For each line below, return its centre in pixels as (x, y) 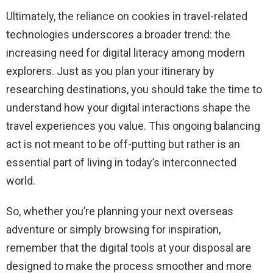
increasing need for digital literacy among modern (126, 53)
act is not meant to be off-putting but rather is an (123, 144)
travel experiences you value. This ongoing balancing (133, 126)
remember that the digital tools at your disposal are (129, 248)
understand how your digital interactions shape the (128, 108)
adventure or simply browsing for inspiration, (113, 230)
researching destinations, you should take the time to (134, 90)
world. (21, 181)
